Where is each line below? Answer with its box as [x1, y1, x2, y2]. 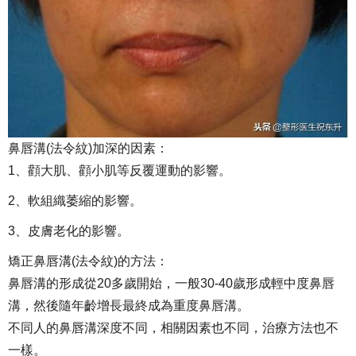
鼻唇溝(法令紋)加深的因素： [8, 141, 168, 156]
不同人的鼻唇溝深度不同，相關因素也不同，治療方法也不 [8, 321, 339, 335]
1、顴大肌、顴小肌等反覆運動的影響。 [8, 164, 231, 178]
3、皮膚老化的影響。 [8, 224, 130, 238]
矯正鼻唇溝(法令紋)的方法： [8, 254, 168, 269]
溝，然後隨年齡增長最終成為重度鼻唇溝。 [8, 299, 250, 313]
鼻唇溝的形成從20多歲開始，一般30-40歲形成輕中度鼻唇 [8, 277, 335, 291]
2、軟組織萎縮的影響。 [8, 194, 142, 208]
